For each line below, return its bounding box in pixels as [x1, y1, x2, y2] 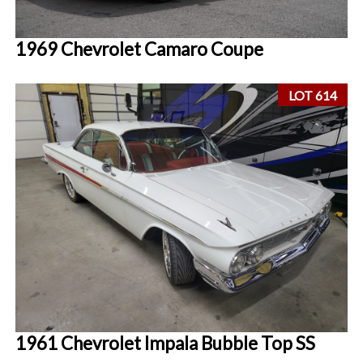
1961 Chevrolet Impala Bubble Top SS [15, 331, 316, 354]
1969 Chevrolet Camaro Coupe [15, 37, 264, 60]
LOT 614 [288, 87, 338, 103]
